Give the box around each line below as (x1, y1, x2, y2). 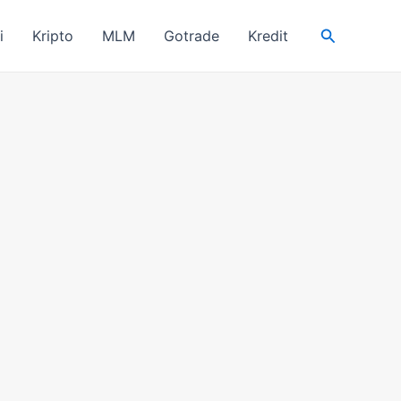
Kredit (247, 27, 288, 45)
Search (319, 23, 372, 43)
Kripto (31, 27, 73, 45)
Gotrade (163, 27, 219, 45)
